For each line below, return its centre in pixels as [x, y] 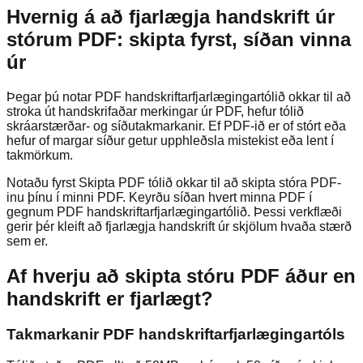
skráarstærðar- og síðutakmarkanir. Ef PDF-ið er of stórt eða [176, 126]
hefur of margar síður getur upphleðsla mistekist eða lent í [170, 140]
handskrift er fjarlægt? [110, 298]
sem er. [27, 241]
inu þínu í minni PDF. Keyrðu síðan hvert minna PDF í [159, 197]
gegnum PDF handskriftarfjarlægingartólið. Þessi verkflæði [174, 211]
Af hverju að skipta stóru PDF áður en [181, 275]
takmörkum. [40, 155]
